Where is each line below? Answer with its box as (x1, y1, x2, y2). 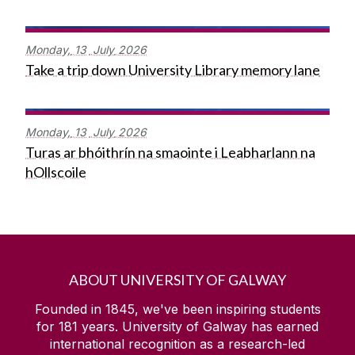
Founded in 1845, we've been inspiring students (34, 301, 321, 318)
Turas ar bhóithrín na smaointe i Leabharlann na (25, 143, 315, 162)
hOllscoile (25, 163, 86, 181)
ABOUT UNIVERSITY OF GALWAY (69, 271, 286, 289)
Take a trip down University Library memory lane (25, 61, 320, 79)
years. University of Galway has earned (78, 319, 319, 335)
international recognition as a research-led (50, 336, 305, 353)
